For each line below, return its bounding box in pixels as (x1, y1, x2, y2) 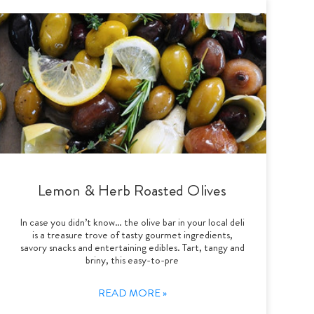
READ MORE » (97, 285, 167, 301)
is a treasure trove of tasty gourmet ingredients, (32, 226, 233, 243)
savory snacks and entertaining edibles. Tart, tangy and (20, 239, 245, 255)
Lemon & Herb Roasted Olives (38, 179, 226, 201)
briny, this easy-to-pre (86, 252, 179, 268)
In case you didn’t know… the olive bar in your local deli (20, 214, 245, 230)
